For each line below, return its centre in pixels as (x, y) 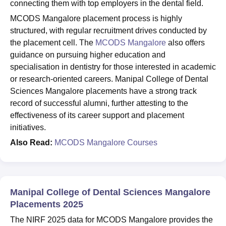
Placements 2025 (47, 204)
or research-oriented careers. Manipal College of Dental (109, 79)
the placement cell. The (53, 42)
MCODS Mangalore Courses (106, 142)
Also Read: (31, 142)
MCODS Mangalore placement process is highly (96, 18)
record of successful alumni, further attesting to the (99, 103)
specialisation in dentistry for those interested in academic (113, 67)
